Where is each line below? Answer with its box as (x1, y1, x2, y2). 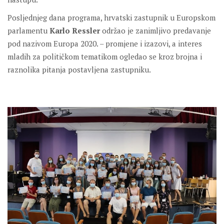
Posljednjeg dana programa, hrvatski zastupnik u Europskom (7, 12, 215, 23)
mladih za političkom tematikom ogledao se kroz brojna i (7, 51, 202, 62)
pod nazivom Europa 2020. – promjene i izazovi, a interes (7, 38, 202, 49)
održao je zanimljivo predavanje (100, 25, 211, 36)
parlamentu (7, 25, 49, 36)
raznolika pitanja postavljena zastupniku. (7, 64, 151, 75)
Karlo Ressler (49, 25, 100, 36)
